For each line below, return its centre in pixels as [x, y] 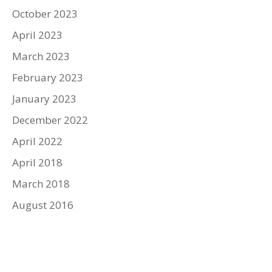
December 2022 [50, 120]
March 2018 [41, 183]
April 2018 [37, 162]
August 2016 [43, 205]
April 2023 [37, 35]
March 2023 [41, 56]
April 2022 [37, 141]
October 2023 [45, 13]
